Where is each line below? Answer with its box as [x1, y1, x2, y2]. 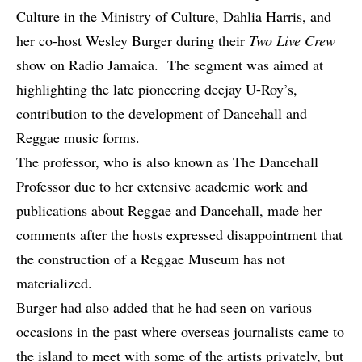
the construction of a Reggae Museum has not [16, 249, 285, 269]
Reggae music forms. [16, 128, 140, 148]
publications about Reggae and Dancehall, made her [16, 200, 322, 221]
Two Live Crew [249, 31, 335, 51]
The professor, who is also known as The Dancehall [16, 152, 318, 172]
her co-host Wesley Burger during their [16, 31, 249, 51]
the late [91, 79, 134, 99]
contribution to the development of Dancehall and [16, 103, 307, 124]
